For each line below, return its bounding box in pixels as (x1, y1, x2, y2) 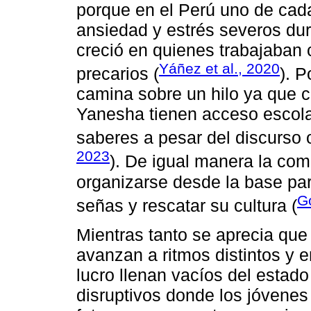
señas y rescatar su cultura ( (76, 195, 297, 215)
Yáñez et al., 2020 (159, 60, 280, 76)
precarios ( (76, 63, 159, 83)
